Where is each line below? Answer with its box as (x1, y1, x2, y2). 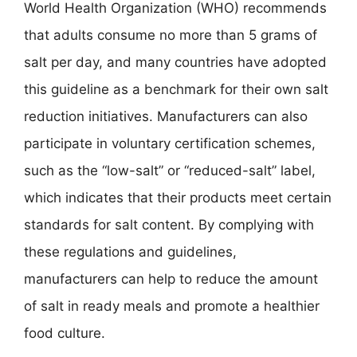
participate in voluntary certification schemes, (24, 135, 316, 151)
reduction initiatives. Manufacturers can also (24, 108, 308, 124)
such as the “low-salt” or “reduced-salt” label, (24, 163, 316, 178)
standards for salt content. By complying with (24, 217, 314, 233)
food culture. (24, 325, 105, 341)
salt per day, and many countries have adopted (24, 54, 327, 70)
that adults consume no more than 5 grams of (24, 27, 317, 43)
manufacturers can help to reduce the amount (24, 271, 318, 287)
